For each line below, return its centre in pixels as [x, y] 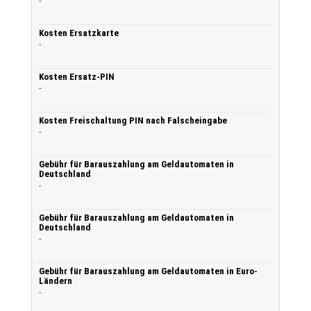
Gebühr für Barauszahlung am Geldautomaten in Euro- [148, 271]
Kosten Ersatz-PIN [77, 77]
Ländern [56, 281]
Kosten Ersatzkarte [79, 33]
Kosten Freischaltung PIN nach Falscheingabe [133, 120]
